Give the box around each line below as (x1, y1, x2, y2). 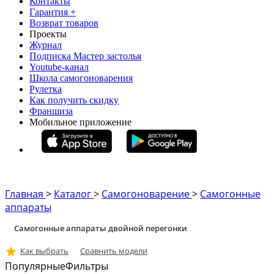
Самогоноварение (102, 187, 192, 201)
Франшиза (29, 106, 73, 116)
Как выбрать (20, 245, 68, 256)
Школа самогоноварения (29, 73, 133, 83)
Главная (5, 187, 46, 201)
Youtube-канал (29, 62, 89, 72)
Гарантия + (29, 7, 76, 17)
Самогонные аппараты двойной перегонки (14, 222, 187, 234)
